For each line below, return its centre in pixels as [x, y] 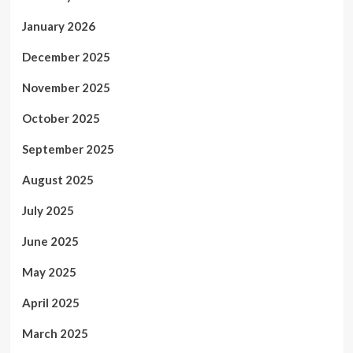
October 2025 [61, 118]
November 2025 [66, 87]
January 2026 [58, 26]
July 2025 [48, 210]
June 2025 [50, 241]
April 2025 [50, 303]
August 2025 [58, 180]
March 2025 [55, 333]
